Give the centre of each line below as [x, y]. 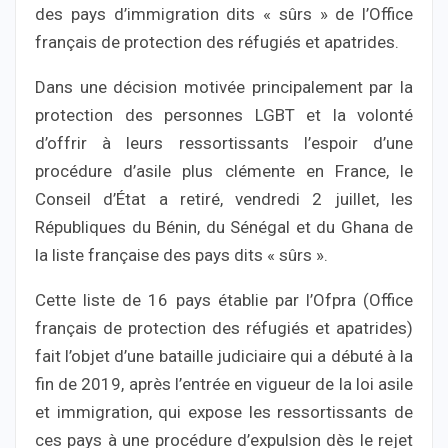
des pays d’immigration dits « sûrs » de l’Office [224, 14]
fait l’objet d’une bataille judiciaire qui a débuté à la [224, 356]
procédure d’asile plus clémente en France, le [224, 171]
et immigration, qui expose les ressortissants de [224, 412]
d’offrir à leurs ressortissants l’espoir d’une [224, 143]
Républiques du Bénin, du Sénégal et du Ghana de [224, 227]
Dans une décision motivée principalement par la [224, 87]
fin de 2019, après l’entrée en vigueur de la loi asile [224, 384]
